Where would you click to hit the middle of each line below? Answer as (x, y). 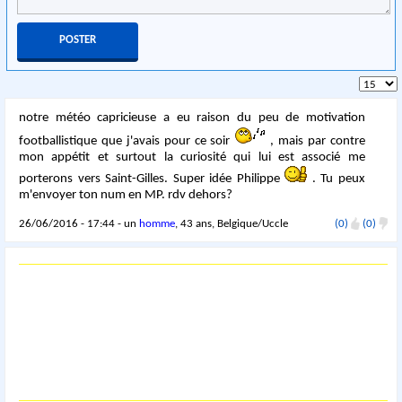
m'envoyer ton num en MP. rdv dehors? (126, 195)
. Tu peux (336, 179)
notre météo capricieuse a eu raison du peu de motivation (192, 118)
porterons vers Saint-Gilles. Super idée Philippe (152, 179)
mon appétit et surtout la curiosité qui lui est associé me (192, 157)
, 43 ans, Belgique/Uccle (232, 224)
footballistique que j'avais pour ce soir (127, 141)
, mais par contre (315, 141)
